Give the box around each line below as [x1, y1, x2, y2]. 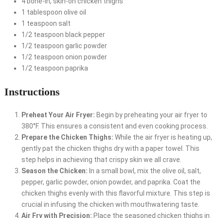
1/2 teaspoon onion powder [21, 53, 107, 61]
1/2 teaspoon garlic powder [21, 42, 107, 50]
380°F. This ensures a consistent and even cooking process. [21, 122, 208, 130]
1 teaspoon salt [21, 19, 71, 28]
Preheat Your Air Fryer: [21, 111, 95, 119]
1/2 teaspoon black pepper [21, 31, 105, 39]
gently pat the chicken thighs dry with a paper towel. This [21, 145, 200, 153]
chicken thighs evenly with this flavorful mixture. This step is [21, 189, 210, 198]
